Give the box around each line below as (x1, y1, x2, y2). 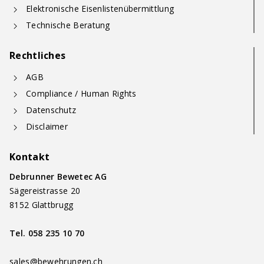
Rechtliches (9, 49, 66, 62)
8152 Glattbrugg (9, 199, 74, 210)
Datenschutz (26, 104, 77, 115)
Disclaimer (26, 121, 68, 132)
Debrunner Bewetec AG (9, 171, 107, 182)
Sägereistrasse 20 (9, 185, 81, 196)
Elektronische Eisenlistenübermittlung (26, 3, 174, 14)
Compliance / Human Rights (26, 88, 137, 99)
